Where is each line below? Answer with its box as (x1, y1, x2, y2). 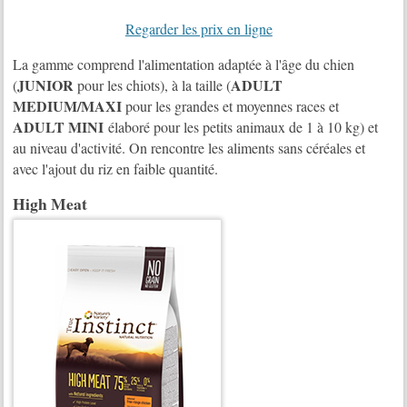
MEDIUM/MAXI (13, 94, 123, 116)
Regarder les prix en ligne (124, 18, 273, 38)
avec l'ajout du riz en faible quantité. (13, 158, 219, 178)
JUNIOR (17, 74, 74, 95)
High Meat (13, 191, 88, 215)
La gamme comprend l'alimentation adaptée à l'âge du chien (13, 54, 355, 74)
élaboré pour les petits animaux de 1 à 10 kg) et (108, 116, 379, 136)
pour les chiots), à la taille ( (74, 74, 232, 94)
